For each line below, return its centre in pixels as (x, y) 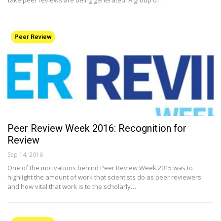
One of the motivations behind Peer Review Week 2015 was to (100, 167)
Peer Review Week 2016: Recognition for (97, 128)
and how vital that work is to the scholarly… (72, 186)
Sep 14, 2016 (25, 154)
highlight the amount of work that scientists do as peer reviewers (104, 177)
